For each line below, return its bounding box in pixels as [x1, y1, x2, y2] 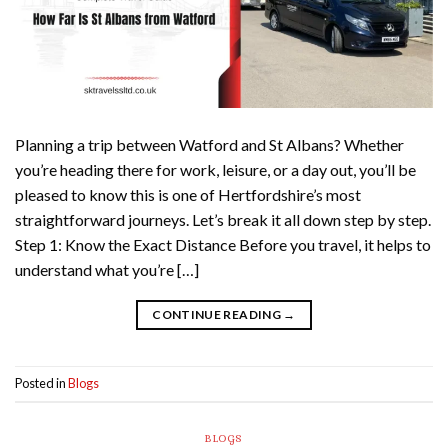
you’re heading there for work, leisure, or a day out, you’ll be [15, 159, 416, 179]
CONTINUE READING [152, 306, 284, 322]
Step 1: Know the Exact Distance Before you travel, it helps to [15, 234, 431, 254]
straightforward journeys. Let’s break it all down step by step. [15, 209, 431, 229]
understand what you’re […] [15, 259, 199, 279]
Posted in [15, 375, 68, 392]
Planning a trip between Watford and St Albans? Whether [15, 134, 404, 154]
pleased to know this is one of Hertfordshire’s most [15, 184, 361, 204]
